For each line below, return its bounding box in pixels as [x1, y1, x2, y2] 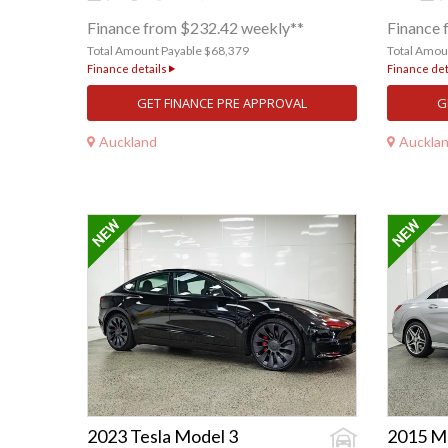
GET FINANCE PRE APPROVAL [137, 94, 307, 113]
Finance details [87, 62, 169, 76]
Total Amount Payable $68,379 [87, 43, 249, 59]
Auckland [99, 132, 157, 150]
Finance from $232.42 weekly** [87, 18, 304, 38]
